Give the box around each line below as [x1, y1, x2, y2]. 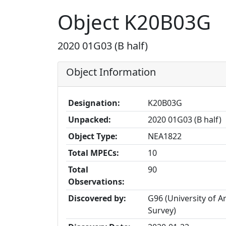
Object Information [66, 65, 156, 79]
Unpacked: [68, 114, 111, 125]
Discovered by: [68, 193, 126, 204]
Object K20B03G [58, 8, 211, 36]
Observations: [68, 176, 125, 187]
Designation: [68, 97, 120, 108]
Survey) [148, 205, 176, 216]
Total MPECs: [68, 147, 119, 158]
